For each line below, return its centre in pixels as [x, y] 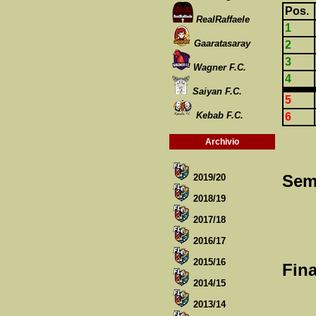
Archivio [222, 142]
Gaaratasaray [222, 43]
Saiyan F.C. [217, 91]
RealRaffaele [223, 19]
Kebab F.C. [220, 115]
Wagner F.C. [220, 67]
